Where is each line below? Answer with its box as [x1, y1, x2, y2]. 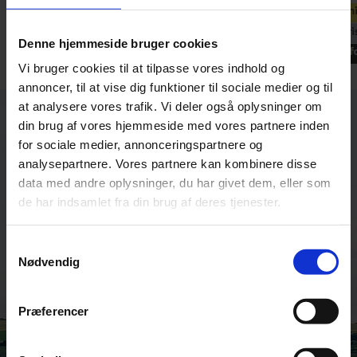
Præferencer [18, 304, 89, 318]
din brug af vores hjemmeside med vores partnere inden [18, 118, 330, 132]
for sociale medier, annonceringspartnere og [18, 137, 263, 151]
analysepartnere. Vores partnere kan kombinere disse [18, 156, 317, 171]
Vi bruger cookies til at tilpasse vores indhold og [18, 61, 284, 75]
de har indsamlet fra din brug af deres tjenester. [18, 194, 281, 209]
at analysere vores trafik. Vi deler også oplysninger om [18, 99, 323, 113]
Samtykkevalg [6, 238, 82, 253]
